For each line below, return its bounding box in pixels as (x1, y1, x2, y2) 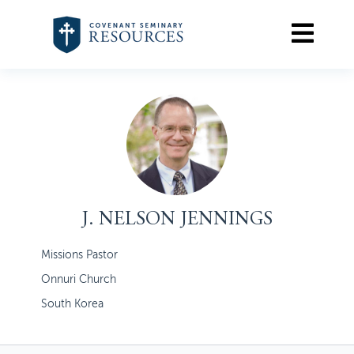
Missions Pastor (40, 249, 118, 261)
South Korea (40, 298, 104, 310)
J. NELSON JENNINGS (81, 211, 273, 230)
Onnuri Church (40, 273, 116, 285)
